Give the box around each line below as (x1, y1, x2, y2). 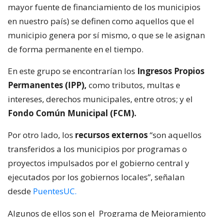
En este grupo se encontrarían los (8, 65, 137, 77)
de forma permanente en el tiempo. (8, 43, 143, 55)
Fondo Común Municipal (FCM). (8, 107, 137, 119)
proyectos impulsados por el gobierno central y (8, 157, 189, 169)
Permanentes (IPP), (8, 79, 87, 91)
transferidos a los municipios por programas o (8, 143, 187, 155)
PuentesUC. (33, 185, 77, 197)
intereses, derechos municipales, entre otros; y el (8, 93, 193, 105)
